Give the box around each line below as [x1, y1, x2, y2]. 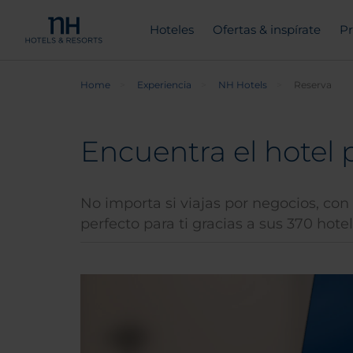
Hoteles [149, 22, 194, 37]
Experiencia [137, 79, 191, 91]
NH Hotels [218, 79, 267, 91]
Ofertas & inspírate [212, 22, 321, 37]
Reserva [294, 79, 332, 91]
